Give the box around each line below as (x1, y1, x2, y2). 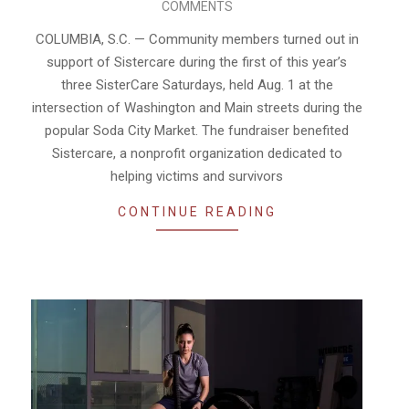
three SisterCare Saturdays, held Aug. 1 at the (60, 76, 333, 93)
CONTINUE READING (117, 204, 277, 219)
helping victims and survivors (110, 167, 283, 184)
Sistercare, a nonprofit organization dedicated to (51, 144, 342, 162)
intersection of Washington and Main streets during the (31, 99, 362, 116)
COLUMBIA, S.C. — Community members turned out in (35, 30, 359, 47)
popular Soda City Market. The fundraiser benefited (45, 121, 349, 139)
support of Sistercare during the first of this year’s (47, 53, 347, 70)
